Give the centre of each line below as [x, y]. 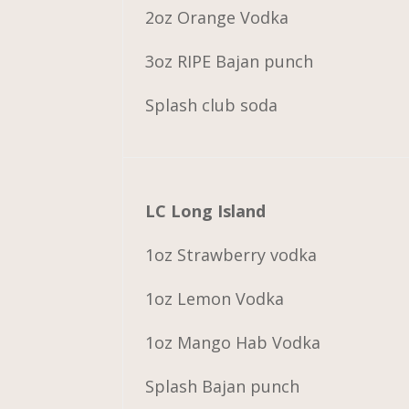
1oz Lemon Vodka [215, 298]
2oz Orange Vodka [217, 17]
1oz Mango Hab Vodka [233, 342]
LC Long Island [206, 210]
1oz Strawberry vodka [231, 254]
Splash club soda [212, 105]
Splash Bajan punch [223, 386]
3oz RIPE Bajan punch [230, 61]
